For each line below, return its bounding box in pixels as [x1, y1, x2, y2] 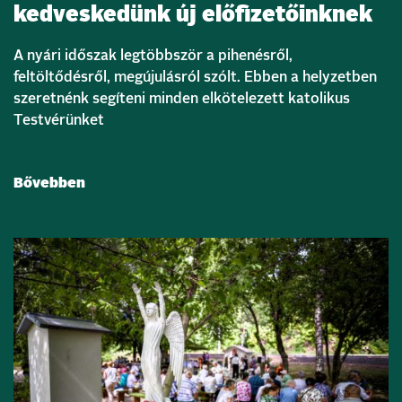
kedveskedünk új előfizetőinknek [13, 4, 372, 27]
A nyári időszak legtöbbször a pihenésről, [13, 48, 293, 64]
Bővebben [13, 176, 85, 191]
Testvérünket [13, 113, 104, 128]
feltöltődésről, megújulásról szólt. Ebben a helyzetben [13, 70, 377, 85]
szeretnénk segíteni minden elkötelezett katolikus [13, 92, 350, 107]
